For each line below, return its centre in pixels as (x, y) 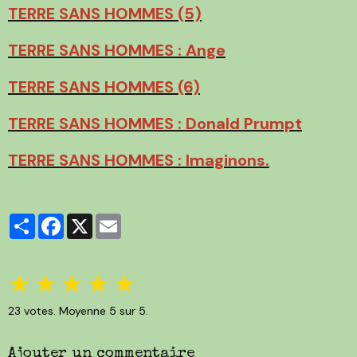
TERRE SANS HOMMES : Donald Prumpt (155, 123)
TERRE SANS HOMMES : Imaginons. (139, 160)
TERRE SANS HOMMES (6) (104, 86)
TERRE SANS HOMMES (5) (105, 13)
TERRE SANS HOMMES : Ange (117, 50)
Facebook (90, 220)
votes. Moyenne (65, 310)
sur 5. (132, 310)
